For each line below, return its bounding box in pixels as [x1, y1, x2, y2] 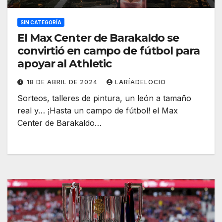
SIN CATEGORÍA [20, 19, 61, 26]
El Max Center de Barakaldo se [17, 31, 179, 45]
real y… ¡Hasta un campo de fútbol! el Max [17, 106, 178, 116]
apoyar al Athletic [17, 57, 112, 71]
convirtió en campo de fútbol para [17, 44, 200, 58]
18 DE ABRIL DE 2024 [27, 78, 100, 86]
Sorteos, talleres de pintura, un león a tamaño [17, 93, 191, 104]
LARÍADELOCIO [115, 78, 166, 86]
